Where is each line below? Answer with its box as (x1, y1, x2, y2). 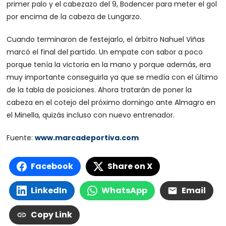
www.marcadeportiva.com (35, 133, 139, 143)
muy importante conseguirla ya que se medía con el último (7, 72, 218, 83)
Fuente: (7, 133, 35, 143)
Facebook (31, 160, 74, 173)
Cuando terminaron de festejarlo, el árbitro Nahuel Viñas (7, 34, 205, 45)
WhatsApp (101, 185, 148, 197)
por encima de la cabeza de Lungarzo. (7, 12, 142, 22)
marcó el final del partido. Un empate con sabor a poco (7, 47, 203, 58)
